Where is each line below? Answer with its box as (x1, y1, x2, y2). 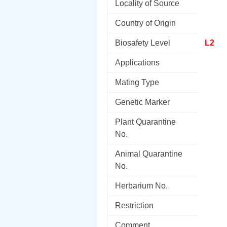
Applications (115, 58, 160, 67)
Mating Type (115, 78, 159, 87)
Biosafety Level (115, 39, 170, 47)
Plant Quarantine (115, 118, 176, 126)
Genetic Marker (115, 98, 170, 106)
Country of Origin (115, 19, 176, 27)
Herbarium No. (115, 181, 168, 190)
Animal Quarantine (115, 149, 182, 158)
